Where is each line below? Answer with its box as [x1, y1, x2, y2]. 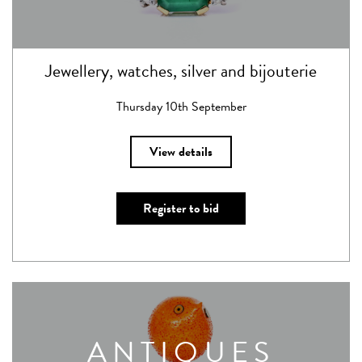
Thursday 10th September [116, 97, 246, 116]
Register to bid [143, 199, 219, 218]
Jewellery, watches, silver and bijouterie [45, 57, 317, 84]
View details [149, 142, 213, 162]
